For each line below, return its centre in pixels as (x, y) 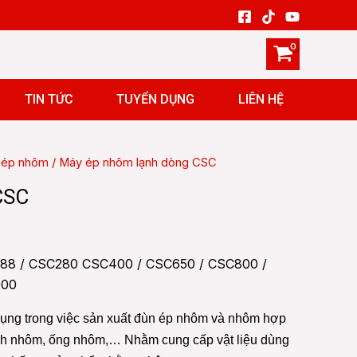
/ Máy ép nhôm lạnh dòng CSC (133, 163)
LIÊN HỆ (261, 99)
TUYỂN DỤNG (156, 99)
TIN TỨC (49, 99)
